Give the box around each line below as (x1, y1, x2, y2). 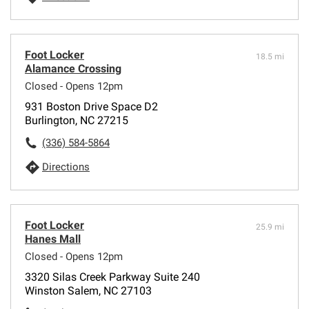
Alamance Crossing (25, 61, 121, 75)
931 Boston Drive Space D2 (25, 99, 158, 113)
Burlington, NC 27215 (25, 113, 128, 127)
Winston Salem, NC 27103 (25, 283, 152, 297)
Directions (42, 160, 90, 173)
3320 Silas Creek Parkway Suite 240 (25, 270, 200, 283)
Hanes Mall (25, 232, 81, 246)
